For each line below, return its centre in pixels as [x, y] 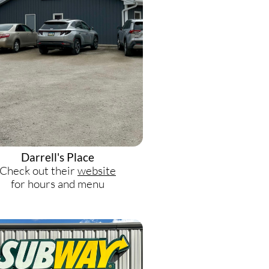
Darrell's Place [58, 157]
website [97, 171]
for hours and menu [58, 184]
